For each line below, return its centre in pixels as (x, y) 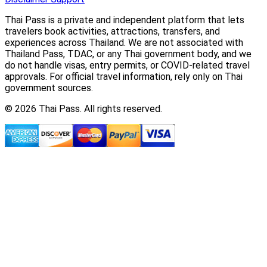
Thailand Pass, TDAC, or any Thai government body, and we (128, 54)
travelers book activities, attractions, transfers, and (112, 31)
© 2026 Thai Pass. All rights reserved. (83, 108)
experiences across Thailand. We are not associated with (124, 42)
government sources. (49, 88)
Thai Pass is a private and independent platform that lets (125, 20)
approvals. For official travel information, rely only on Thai (124, 76)
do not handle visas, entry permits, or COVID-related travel (127, 65)
